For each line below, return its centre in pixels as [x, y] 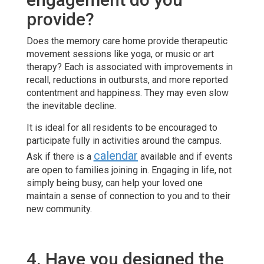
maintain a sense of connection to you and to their [128, 196]
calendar [115, 155]
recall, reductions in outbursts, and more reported [127, 80]
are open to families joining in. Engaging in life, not [129, 170]
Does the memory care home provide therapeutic [127, 41]
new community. [59, 209]
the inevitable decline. [71, 105]
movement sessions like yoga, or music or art [120, 54]
